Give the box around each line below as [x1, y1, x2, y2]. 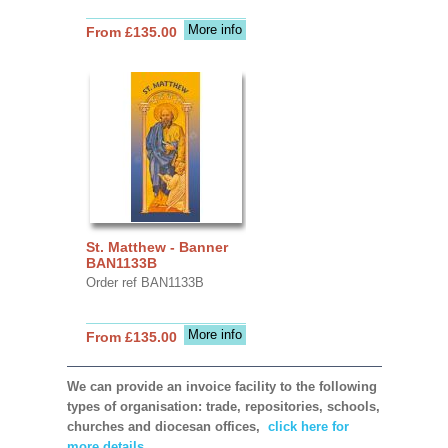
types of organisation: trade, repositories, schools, [66, 398, 380, 414]
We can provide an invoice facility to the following [66, 378, 377, 394]
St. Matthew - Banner [85, 238, 228, 255]
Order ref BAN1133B [85, 274, 204, 290]
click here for [263, 418, 349, 434]
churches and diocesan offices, [66, 418, 264, 434]
